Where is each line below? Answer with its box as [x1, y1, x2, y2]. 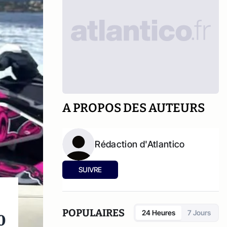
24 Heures [142, 208, 175, 217]
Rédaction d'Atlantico [95, 139, 185, 149]
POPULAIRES [62, 207, 125, 219]
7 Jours [187, 208, 211, 217]
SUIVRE [79, 165, 102, 174]
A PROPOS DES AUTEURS [62, 101, 205, 115]
